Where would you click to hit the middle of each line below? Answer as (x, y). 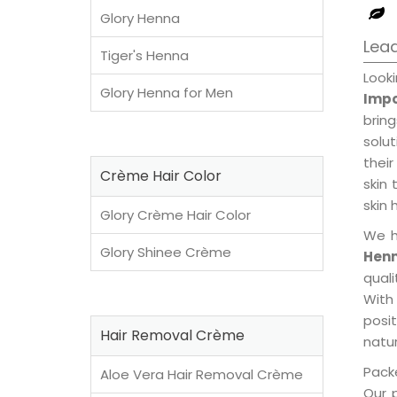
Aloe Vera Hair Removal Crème (202, 374)
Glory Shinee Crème (166, 252)
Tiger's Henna (144, 55)
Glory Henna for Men (167, 93)
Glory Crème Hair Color (175, 215)
